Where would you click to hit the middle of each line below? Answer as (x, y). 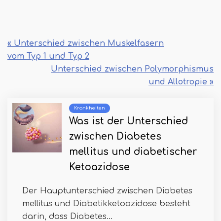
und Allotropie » (181, 82)
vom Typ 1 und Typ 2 (48, 56)
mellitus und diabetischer (133, 152)
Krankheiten (90, 108)
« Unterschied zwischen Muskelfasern (86, 44)
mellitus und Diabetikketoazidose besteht (106, 204)
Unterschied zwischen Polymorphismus (132, 69)
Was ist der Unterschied (129, 121)
